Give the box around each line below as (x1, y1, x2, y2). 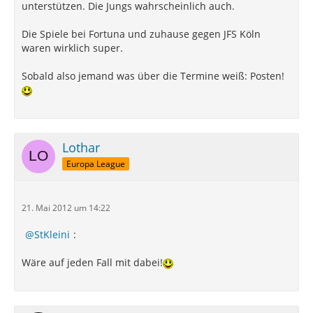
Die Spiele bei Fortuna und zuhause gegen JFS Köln (22, 27, 261, 41)
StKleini (34, 228, 70, 241)
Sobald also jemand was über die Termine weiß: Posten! (22, 69, 284, 82)
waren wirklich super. (22, 41, 123, 54)
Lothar (62, 139, 100, 156)
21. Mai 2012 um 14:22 (22, 202, 110, 214)
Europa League (66, 157, 125, 170)
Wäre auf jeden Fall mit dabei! (22, 256, 163, 269)
